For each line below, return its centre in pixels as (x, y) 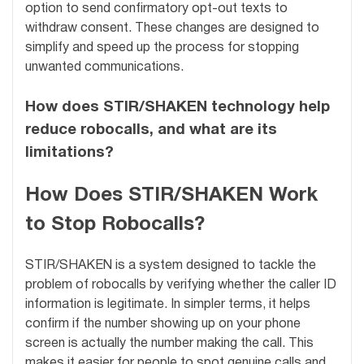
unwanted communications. (104, 68)
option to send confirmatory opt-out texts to (156, 9)
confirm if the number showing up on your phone (163, 325)
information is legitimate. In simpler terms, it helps (168, 305)
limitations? (69, 154)
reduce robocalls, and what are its (151, 131)
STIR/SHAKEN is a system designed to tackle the (171, 266)
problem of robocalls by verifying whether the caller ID (181, 286)
